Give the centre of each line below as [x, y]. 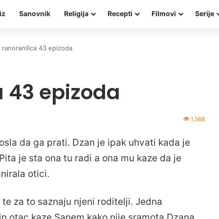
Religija [76, 13]
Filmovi [164, 13]
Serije [205, 13]
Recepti [120, 13]
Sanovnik [35, 13]
